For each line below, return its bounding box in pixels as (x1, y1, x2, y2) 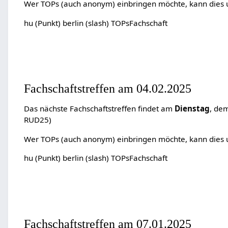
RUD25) (23, 115, 51, 125)
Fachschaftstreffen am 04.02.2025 (23, 81, 191, 96)
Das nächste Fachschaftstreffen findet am (23, 103, 175, 114)
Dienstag (174, 103, 210, 114)
